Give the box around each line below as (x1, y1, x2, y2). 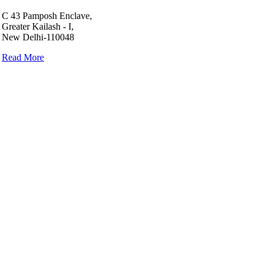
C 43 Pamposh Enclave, (2, 11, 92, 21)
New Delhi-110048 (2, 32, 74, 43)
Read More (2, 52, 44, 63)
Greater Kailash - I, (2, 21, 74, 32)
